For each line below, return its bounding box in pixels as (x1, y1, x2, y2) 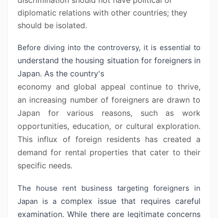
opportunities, (18, 121, 73, 131)
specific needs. (18, 161, 73, 170)
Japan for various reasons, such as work (18, 108, 200, 118)
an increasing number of (18, 95, 112, 105)
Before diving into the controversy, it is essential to (18, 43, 200, 52)
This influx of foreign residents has (18, 134, 163, 144)
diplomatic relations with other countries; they (18, 8, 187, 18)
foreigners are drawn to (111, 95, 201, 105)
